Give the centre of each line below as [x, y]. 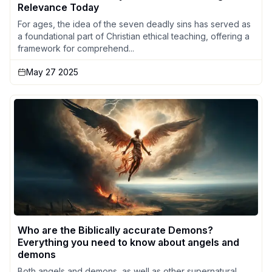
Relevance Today [58, 7]
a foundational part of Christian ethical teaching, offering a [134, 36]
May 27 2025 [52, 72]
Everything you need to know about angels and [128, 242]
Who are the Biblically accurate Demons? [115, 230]
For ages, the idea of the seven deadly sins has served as [134, 24]
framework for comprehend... [76, 48]
